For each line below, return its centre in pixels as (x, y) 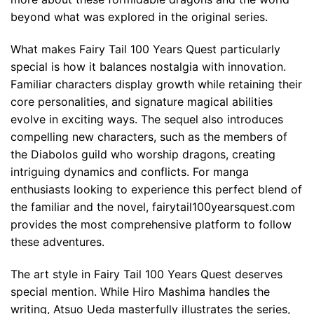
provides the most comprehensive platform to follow (151, 224)
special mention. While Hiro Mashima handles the (140, 291)
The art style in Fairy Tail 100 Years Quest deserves (146, 274)
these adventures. (57, 241)
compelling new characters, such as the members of (149, 136)
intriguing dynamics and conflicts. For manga (130, 171)
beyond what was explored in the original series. (139, 17)
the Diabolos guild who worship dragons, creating (143, 154)
